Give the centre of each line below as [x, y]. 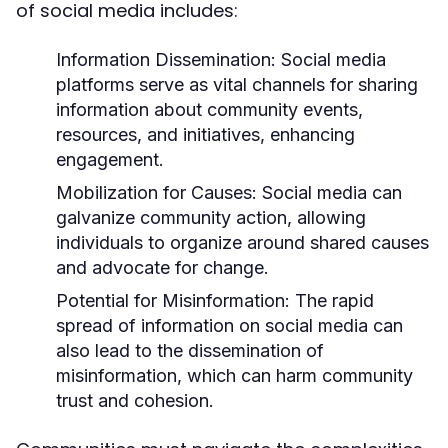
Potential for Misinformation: [173, 300]
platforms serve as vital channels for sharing [237, 84]
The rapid [332, 300]
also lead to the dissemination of [190, 350]
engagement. [110, 159]
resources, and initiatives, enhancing [205, 134]
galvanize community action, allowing [211, 217]
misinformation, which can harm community [234, 375]
